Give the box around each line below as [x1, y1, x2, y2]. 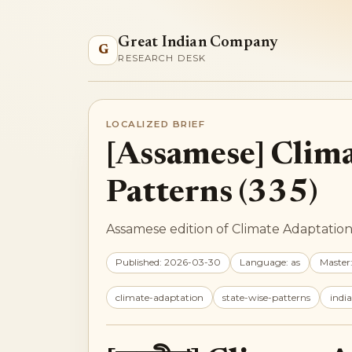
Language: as [240, 257, 301, 269]
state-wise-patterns [222, 291, 311, 303]
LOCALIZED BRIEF [105, 118, 206, 130]
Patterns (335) [105, 177, 317, 210]
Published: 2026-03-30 [115, 257, 221, 269]
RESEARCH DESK [118, 52, 207, 64]
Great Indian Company [118, 34, 279, 50]
